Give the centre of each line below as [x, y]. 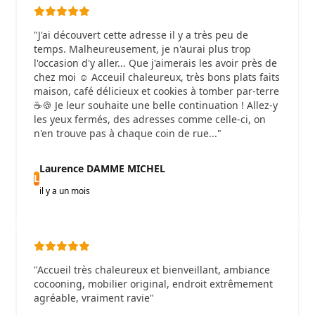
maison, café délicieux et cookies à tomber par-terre [156, 91]
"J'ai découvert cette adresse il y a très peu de [141, 34]
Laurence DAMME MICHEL [102, 168]
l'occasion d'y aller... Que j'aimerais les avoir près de [155, 63]
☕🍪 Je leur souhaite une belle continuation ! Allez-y [156, 105]
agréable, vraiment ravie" [94, 297]
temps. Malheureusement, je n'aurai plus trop [142, 49]
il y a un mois [65, 191]
